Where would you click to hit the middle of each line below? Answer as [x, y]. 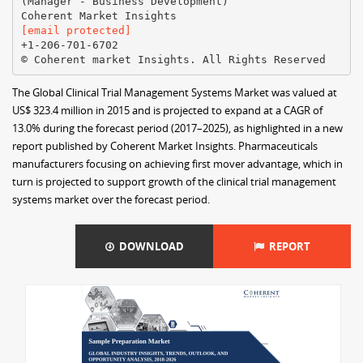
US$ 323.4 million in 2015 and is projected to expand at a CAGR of [167, 110]
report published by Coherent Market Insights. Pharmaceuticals [165, 146]
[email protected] [76, 30]
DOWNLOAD [149, 246]
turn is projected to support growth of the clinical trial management [174, 181]
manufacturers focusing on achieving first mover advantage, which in [177, 164]
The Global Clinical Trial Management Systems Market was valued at [175, 92]
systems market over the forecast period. [111, 199]
